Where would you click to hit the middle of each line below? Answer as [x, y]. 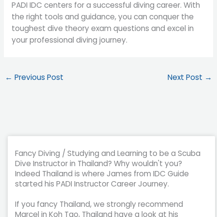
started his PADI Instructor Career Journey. [92, 184]
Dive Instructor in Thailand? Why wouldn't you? [99, 163]
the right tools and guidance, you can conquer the [102, 16]
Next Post [186, 77]
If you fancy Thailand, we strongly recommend [99, 204]
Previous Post [38, 77]
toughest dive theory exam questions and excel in [102, 28]
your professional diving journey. [69, 40]
